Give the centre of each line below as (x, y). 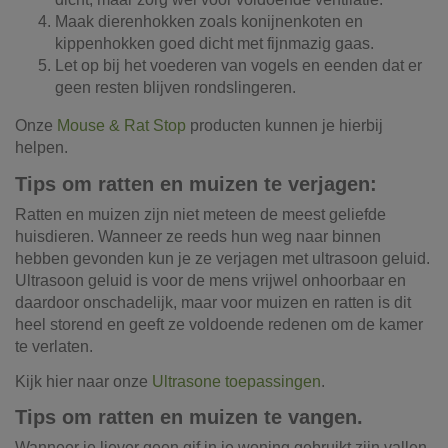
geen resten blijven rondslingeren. (175, 87)
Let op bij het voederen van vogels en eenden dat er (238, 65)
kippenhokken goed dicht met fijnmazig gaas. (214, 43)
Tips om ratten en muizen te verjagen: (196, 183)
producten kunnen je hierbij (284, 125)
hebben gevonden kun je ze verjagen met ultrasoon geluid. (222, 258)
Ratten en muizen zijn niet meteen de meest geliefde (200, 214)
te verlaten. (54, 346)
